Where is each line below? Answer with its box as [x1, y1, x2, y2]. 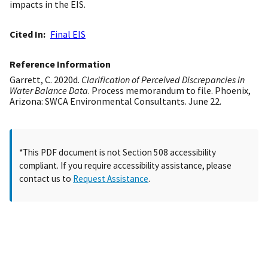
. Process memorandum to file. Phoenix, [88, 84, 251, 97]
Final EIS [50, 28, 86, 41]
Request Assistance [73, 172, 149, 184]
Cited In [10, 28, 43, 41]
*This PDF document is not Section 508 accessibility [19, 146, 217, 158]
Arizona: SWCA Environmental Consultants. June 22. [10, 95, 221, 108]
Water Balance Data [10, 84, 88, 97]
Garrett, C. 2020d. [10, 74, 81, 86]
